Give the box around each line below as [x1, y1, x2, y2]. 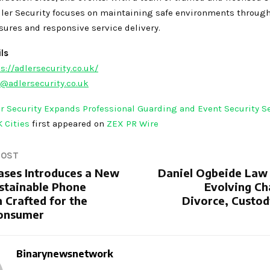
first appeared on [32, 118, 107, 129]
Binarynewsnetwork [16, 247, 113, 260]
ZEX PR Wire [107, 118, 159, 129]
